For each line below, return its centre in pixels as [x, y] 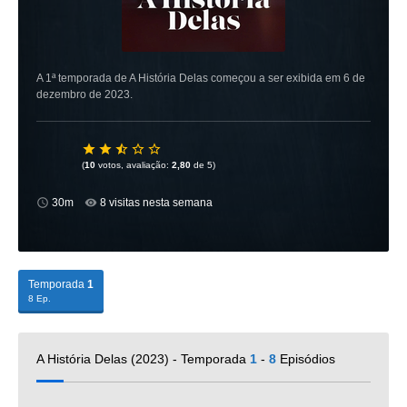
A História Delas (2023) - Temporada [143, 359]
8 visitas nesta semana [157, 203]
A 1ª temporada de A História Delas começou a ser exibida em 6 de [201, 78]
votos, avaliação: [134, 165]
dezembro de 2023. [84, 94]
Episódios [306, 359]
